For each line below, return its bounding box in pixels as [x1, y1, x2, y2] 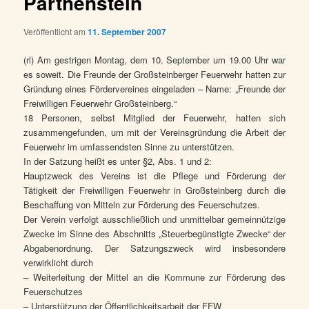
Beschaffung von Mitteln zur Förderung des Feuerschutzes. [23, 197, 261, 211]
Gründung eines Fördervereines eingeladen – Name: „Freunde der [23, 81, 286, 95]
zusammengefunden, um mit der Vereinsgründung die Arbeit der [23, 125, 286, 139]
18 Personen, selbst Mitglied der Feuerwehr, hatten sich [23, 110, 286, 124]
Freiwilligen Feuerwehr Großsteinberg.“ [23, 96, 177, 110]
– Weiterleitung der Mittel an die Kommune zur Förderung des [23, 270, 286, 283]
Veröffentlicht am [23, 25, 88, 37]
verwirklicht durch [23, 255, 94, 269]
